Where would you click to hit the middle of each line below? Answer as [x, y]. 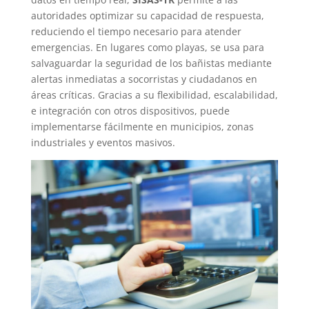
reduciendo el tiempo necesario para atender [136, 31]
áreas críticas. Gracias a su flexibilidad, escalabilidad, [154, 94]
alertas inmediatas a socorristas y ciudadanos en [144, 79]
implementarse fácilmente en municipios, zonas [142, 126]
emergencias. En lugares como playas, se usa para [147, 47]
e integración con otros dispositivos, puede [130, 110]
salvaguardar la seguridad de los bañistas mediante [151, 63]
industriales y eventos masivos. [104, 142]
